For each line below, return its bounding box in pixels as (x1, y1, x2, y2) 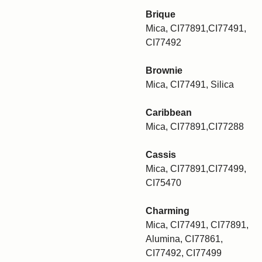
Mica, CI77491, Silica (146, 80, 234, 89)
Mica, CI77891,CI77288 (146, 122, 244, 132)
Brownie (146, 65, 182, 75)
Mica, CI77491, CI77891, (146, 220, 249, 230)
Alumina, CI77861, (146, 234, 223, 244)
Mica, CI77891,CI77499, (146, 164, 246, 174)
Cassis (146, 150, 176, 160)
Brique (146, 9, 175, 19)
